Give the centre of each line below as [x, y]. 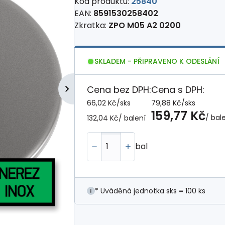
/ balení [132, 118]
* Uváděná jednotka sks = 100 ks [150, 191]
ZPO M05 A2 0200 [145, 25]
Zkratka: [91, 25]
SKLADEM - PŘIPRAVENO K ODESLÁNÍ [157, 61]
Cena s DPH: [178, 90]
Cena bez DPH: [119, 90]
